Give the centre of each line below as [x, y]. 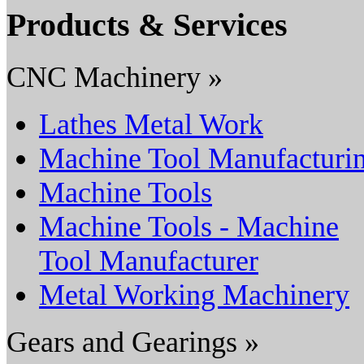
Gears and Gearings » [133, 342]
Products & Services [147, 24]
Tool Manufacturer [149, 260]
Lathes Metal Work [151, 124]
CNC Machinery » [115, 77]
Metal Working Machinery [194, 295]
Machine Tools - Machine [189, 226]
